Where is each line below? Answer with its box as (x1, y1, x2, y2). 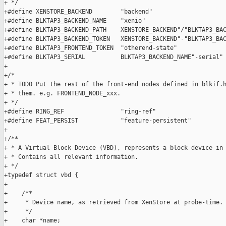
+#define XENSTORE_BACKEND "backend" (4, 8, 152, 16)
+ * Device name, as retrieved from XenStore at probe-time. (4, 199, 223, 206)
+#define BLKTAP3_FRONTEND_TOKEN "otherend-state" (4, 44, 177, 52)
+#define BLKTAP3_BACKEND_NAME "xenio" (4, 17, 145, 25)
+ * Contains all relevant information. (4, 153, 138, 161)
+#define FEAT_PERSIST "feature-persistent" (4, 117, 191, 125)
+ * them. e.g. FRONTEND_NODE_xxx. (4, 90, 121, 97)
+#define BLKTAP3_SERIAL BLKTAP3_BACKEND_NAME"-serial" (4, 53, 223, 61)
